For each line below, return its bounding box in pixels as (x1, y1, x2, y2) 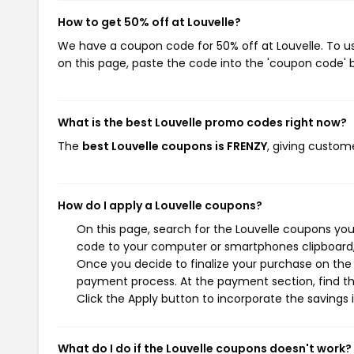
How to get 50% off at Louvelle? (58, 14, 241, 30)
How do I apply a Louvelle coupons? (58, 198, 262, 213)
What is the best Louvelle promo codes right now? (58, 115, 347, 130)
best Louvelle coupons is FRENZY (82, 138, 267, 154)
